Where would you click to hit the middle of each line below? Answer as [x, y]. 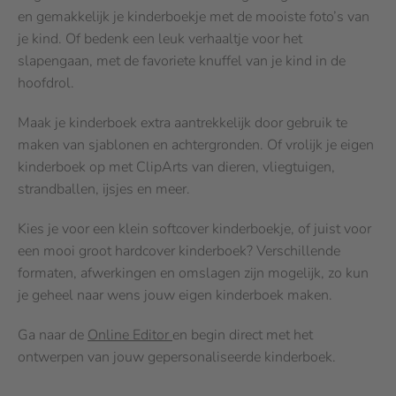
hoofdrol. [46, 83]
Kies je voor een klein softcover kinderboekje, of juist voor [194, 228]
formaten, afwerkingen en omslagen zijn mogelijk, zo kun [193, 273]
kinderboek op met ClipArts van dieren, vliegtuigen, [176, 167]
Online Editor [130, 335]
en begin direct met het [243, 335]
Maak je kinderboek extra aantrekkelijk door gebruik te [183, 122]
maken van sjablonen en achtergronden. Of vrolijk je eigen [196, 145]
